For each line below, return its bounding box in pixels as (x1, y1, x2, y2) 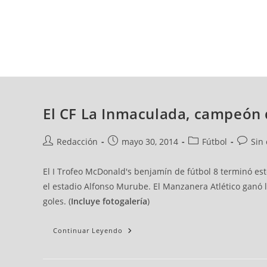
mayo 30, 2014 (122, 136, 178, 148)
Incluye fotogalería (71, 195, 147, 207)
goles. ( (43, 195, 71, 207)
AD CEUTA (49, 58, 85, 71)
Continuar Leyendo (53, 226, 123, 235)
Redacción (57, 136, 98, 148)
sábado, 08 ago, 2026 (67, 10, 139, 22)
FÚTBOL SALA (168, 58, 218, 71)
